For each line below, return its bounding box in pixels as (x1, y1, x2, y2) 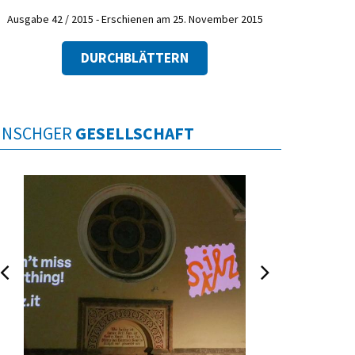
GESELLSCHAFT (75, 122, 194, 144)
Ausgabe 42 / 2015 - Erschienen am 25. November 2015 (6, 12, 263, 27)
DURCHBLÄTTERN (81, 48, 189, 67)
